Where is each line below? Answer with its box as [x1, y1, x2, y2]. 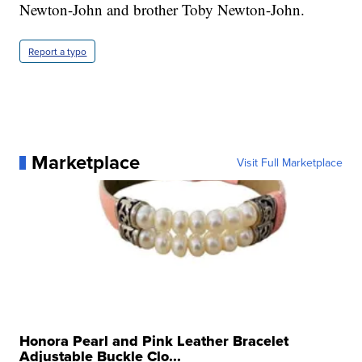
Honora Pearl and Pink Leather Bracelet [19, 330, 289, 352]
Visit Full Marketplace [236, 154, 343, 171]
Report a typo [28, 44, 87, 59]
